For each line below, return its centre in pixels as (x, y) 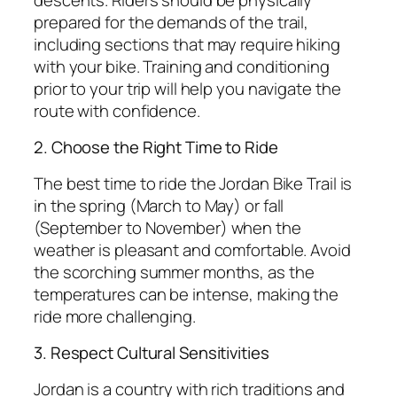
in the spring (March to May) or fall (159, 205)
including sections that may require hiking (187, 44)
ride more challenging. (115, 316)
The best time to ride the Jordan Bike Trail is (193, 183)
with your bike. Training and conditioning (182, 66)
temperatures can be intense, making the (187, 294)
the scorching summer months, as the (174, 272)
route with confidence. (117, 110)
